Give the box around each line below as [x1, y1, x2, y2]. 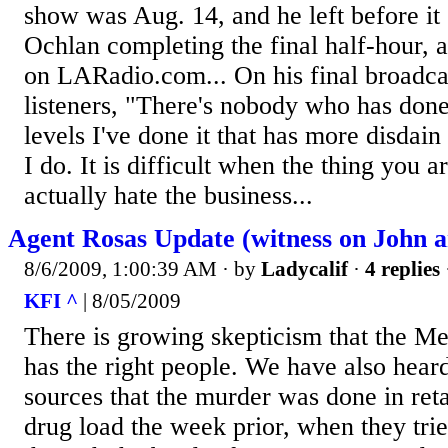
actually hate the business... [24, 181, 313, 211]
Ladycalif [261, 257, 348, 282]
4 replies [365, 257, 440, 282]
